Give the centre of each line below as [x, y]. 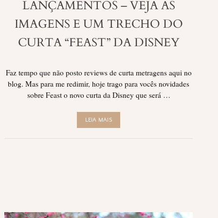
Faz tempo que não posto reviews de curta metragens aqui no [99, 72]
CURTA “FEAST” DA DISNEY [99, 42]
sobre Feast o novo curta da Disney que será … [99, 95]
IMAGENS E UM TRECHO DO [99, 24]
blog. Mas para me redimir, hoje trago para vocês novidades [99, 83]
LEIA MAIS [99, 120]
